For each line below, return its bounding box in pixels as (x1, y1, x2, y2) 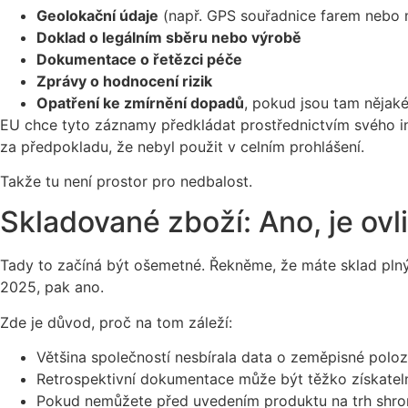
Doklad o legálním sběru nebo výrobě (36, 27, 301, 46)
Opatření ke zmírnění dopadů (36, 93, 244, 112)
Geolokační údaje (36, 5, 158, 25)
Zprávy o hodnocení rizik (36, 71, 212, 90)
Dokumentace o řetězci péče (36, 49, 242, 68)
